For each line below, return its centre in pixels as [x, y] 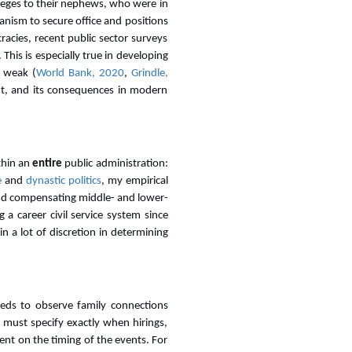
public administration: [115, 164]
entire [48, 164]
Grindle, [149, 73]
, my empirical [134, 181]
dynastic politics [63, 181]
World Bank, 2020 [80, 73]
